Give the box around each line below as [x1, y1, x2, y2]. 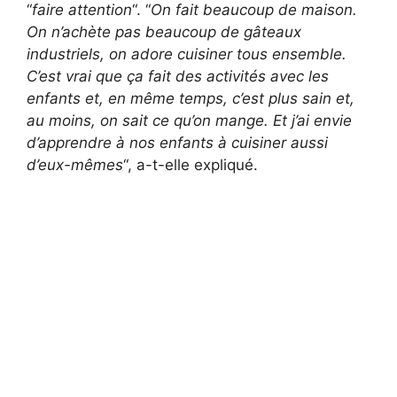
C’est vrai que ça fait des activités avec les [27, 66, 329, 85]
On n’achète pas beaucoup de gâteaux [27, 22, 301, 41]
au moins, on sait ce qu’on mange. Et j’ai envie [27, 111, 352, 129]
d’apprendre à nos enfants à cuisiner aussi [27, 133, 328, 152]
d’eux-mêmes [27, 155, 123, 174]
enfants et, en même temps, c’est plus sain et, [27, 89, 354, 107]
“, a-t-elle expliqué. [123, 155, 258, 174]
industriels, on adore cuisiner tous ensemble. [27, 44, 346, 63]
